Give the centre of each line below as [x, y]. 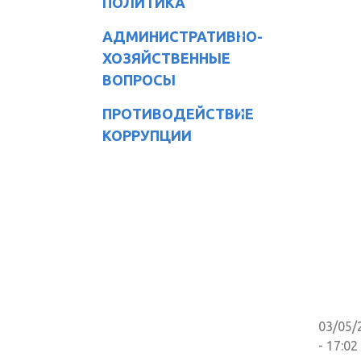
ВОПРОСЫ [139, 79]
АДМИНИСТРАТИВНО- [183, 36]
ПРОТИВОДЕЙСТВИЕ [178, 113]
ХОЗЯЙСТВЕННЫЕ [166, 58]
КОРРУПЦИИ [147, 135]
